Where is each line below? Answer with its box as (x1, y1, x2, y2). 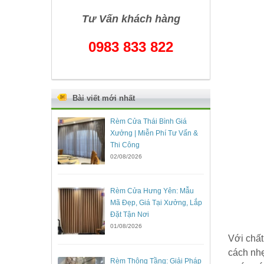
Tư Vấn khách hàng (81, 12, 180, 25)
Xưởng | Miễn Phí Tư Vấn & (110, 128, 198, 137)
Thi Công (110, 140, 140, 149)
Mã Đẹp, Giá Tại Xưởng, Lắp (110, 199, 202, 207)
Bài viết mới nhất (72, 93, 135, 103)
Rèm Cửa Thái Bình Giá (110, 117, 187, 126)
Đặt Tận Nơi (110, 210, 149, 219)
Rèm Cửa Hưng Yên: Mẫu (110, 187, 194, 196)
